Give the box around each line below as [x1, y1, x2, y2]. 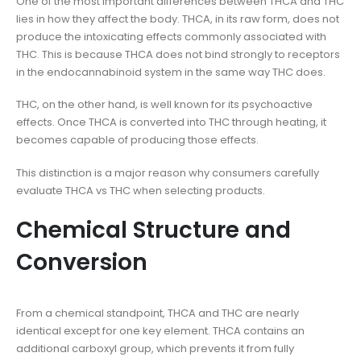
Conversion [16, 247, 147, 279]
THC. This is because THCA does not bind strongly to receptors [16, 46, 340, 62]
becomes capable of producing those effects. [16, 132, 259, 148]
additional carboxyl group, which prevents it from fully [16, 341, 294, 357]
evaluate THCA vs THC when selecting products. [16, 182, 265, 198]
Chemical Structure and [16, 214, 291, 247]
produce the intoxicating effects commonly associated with [16, 28, 326, 44]
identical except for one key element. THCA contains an [16, 323, 305, 339]
